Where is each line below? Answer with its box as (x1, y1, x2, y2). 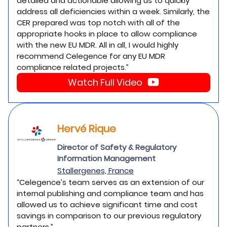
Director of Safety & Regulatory (57, 142, 176, 153)
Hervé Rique (57, 122, 116, 136)
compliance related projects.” (17, 62, 129, 72)
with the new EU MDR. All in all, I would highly (17, 40, 178, 50)
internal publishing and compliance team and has (17, 188, 204, 199)
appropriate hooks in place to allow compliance (17, 28, 197, 39)
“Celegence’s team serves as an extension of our (17, 177, 204, 187)
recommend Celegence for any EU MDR (17, 51, 165, 61)
